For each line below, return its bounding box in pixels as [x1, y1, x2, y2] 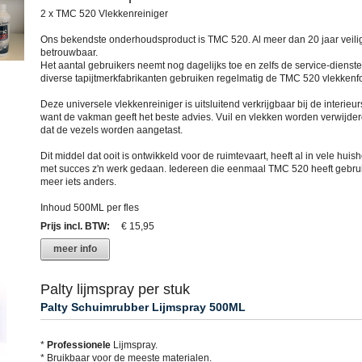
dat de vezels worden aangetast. [40, 124, 183, 137]
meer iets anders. [40, 176, 116, 188]
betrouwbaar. [40, 47, 98, 59]
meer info [53, 243, 97, 255]
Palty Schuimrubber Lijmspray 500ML [40, 301, 246, 314]
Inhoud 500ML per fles [40, 202, 139, 214]
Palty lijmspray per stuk [40, 281, 190, 298]
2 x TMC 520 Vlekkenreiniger [40, 8, 168, 20]
